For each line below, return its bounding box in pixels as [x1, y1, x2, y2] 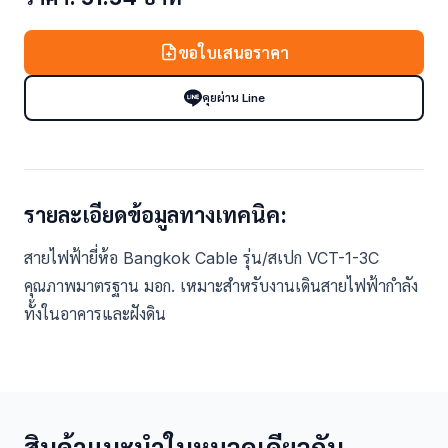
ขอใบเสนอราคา [177, 42, 289, 63]
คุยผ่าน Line [201, 90, 265, 105]
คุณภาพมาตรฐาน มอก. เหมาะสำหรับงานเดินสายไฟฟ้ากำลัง [24, 275, 418, 296]
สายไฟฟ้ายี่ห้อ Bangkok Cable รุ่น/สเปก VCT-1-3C [24, 247, 379, 268]
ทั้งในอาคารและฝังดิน [24, 303, 166, 324]
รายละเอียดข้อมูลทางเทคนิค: [24, 201, 287, 228]
